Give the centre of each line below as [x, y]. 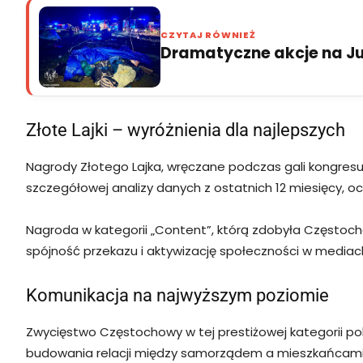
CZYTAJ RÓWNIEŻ [208, 35]
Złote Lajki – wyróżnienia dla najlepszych [186, 130]
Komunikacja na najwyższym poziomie [177, 295]
